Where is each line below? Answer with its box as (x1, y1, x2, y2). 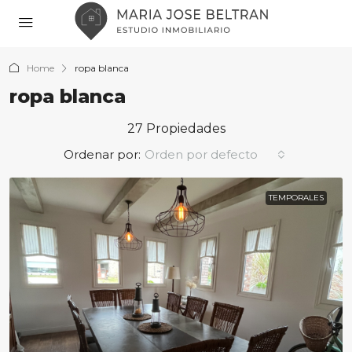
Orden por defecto (144, 147, 258, 162)
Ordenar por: (63, 147, 141, 162)
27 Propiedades (126, 121, 225, 136)
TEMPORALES (269, 192, 324, 203)
